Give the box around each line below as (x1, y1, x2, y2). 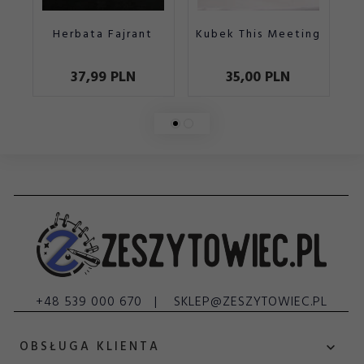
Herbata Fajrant (53, 24, 153, 44)
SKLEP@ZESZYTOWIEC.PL (173, 291, 327, 313)
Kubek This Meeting (195, 24, 321, 44)
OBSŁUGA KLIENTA (19, 337, 160, 357)
